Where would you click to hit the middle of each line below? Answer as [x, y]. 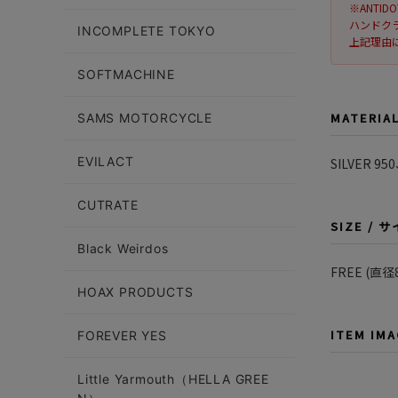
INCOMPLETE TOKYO [147, 31]
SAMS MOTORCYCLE [145, 118]
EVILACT [106, 161]
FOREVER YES [122, 335]
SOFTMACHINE [126, 74]
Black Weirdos [123, 248]
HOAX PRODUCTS [135, 292]
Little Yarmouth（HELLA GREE [173, 379]
